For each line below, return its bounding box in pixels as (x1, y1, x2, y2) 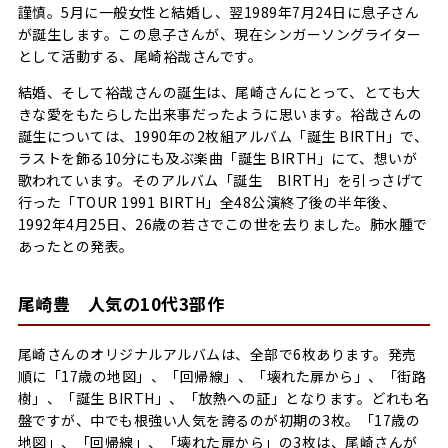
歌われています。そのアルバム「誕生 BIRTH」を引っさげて (17, 169, 425, 190)
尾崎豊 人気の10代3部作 (17, 290, 225, 316)
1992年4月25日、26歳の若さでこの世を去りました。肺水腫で (17, 213, 428, 234)
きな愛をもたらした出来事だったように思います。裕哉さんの (17, 103, 423, 124)
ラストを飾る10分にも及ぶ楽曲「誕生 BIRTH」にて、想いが (17, 147, 418, 168)
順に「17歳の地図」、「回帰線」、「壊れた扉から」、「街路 (17, 366, 427, 387)
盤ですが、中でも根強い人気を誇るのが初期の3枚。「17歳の (17, 410, 421, 431)
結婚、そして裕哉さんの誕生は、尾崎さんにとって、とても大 (17, 81, 421, 102)
